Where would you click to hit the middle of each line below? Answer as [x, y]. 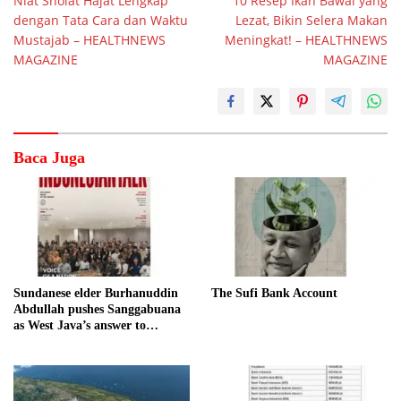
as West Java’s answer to [80, 325]
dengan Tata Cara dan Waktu [101, 21]
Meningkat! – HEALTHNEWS [306, 40]
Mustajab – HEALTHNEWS [90, 40]
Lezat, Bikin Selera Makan [311, 21]
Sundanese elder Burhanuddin [96, 293]
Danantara [43, 341]
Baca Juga [49, 158]
